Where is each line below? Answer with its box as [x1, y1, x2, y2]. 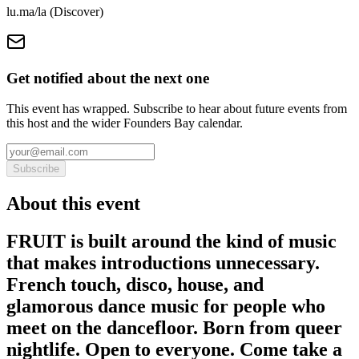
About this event [6, 193, 140, 215]
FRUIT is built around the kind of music [6, 231, 337, 252]
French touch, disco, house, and [6, 274, 264, 296]
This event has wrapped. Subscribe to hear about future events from [6, 102, 347, 116]
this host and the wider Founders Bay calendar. [6, 116, 243, 131]
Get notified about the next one [6, 69, 209, 87]
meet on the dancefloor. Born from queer [6, 317, 342, 339]
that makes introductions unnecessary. [6, 252, 320, 274]
